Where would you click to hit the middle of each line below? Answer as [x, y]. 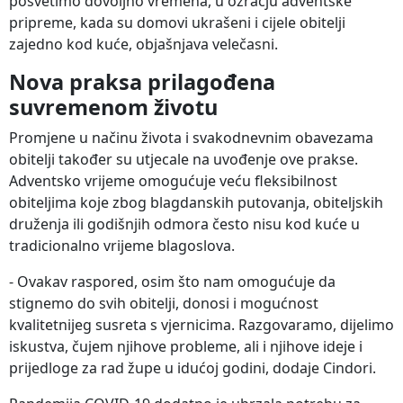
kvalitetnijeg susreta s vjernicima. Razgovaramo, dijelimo [201, 325]
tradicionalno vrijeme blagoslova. [122, 246]
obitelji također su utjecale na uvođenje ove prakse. [184, 160]
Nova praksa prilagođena [142, 82]
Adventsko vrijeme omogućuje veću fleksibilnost [173, 181]
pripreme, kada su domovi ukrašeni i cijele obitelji [177, 23]
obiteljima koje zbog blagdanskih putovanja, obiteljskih [196, 203]
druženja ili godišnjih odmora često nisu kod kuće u [184, 224]
